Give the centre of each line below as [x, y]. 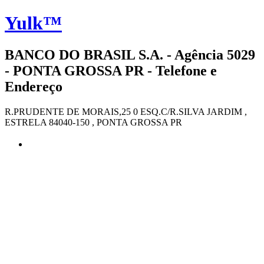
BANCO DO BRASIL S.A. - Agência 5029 [130, 55]
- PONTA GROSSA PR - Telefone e [111, 70]
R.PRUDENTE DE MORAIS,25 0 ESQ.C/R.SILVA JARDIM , [126, 111]
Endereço [34, 86]
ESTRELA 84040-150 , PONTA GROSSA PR [93, 122]
